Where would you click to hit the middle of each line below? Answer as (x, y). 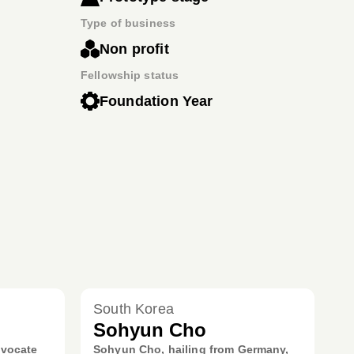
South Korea (134, 309)
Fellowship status (130, 75)
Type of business (128, 23)
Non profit (134, 49)
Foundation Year (156, 101)
